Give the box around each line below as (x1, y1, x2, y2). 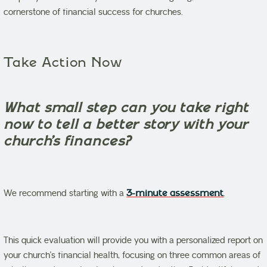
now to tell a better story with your (4, 116, 249, 133)
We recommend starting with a (4, 188, 127, 200)
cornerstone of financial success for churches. (4, 7, 184, 18)
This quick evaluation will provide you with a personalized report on (4, 235, 263, 247)
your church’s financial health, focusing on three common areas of (4, 250, 261, 262)
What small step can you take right (4, 100, 249, 116)
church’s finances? (4, 133, 132, 150)
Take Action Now (4, 54, 123, 71)
